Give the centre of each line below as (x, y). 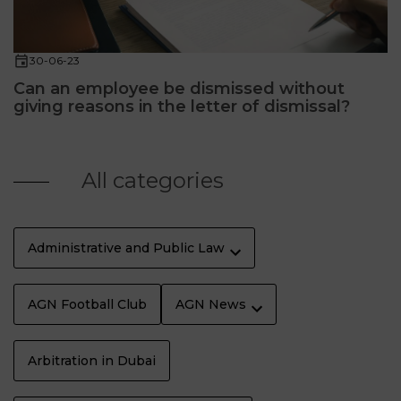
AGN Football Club (87, 305)
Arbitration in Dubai (92, 361)
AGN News (211, 305)
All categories (150, 181)
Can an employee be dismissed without (179, 88)
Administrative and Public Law (126, 248)
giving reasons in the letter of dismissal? (182, 106)
